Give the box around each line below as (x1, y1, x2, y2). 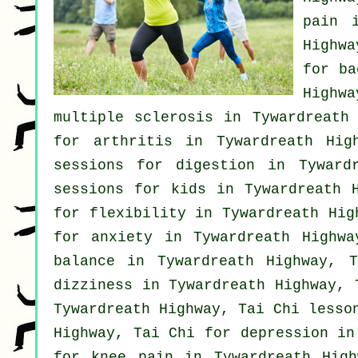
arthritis (93, 133, 173, 150)
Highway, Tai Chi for (54, 325, 241, 342)
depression (240, 325, 328, 342)
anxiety (91, 229, 153, 246)
